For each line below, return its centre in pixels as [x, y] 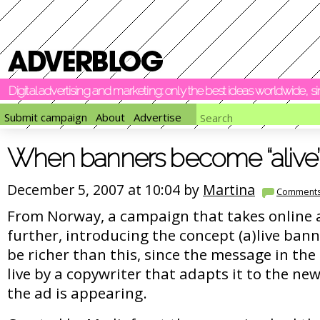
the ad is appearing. [77, 293]
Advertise [157, 117]
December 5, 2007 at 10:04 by [105, 190]
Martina [229, 190]
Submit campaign [46, 117]
